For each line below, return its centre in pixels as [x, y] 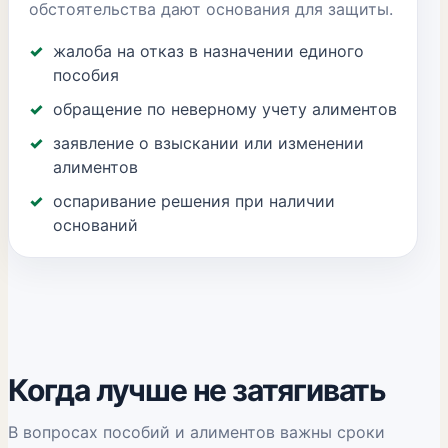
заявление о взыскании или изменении [208, 143]
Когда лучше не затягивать [197, 390]
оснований [95, 225]
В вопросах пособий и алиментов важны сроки [196, 432]
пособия [86, 75]
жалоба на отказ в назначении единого [208, 51]
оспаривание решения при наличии [194, 201]
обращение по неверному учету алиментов [225, 109]
